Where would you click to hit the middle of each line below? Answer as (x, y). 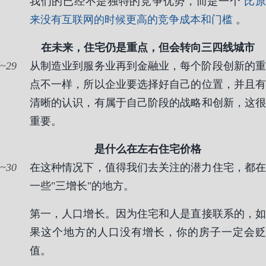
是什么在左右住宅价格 (148, 149)
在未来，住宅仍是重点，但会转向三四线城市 (148, 47)
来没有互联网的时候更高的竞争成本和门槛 (131, 20)
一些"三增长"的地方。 (82, 186)
